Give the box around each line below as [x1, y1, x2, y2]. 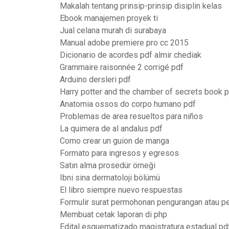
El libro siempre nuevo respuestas [60, 185, 182, 195]
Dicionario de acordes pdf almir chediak [60, 50, 201, 60]
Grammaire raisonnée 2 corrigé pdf [60, 62, 184, 72]
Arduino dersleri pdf [60, 75, 131, 84]
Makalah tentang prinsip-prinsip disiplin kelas [60, 1, 222, 11]
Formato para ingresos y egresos [60, 148, 179, 158]
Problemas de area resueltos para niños [60, 111, 203, 121]
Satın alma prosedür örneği [60, 161, 155, 170]
